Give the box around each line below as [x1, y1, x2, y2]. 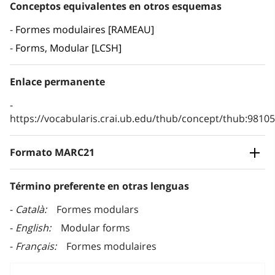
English [15, 221, 48, 235]
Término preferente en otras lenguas [10, 179, 189, 193]
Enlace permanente [10, 75, 105, 89]
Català [15, 203, 44, 217]
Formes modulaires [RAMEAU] [15, 23, 154, 37]
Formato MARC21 [10, 145, 95, 160]
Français [15, 239, 54, 254]
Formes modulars [56, 203, 139, 217]
